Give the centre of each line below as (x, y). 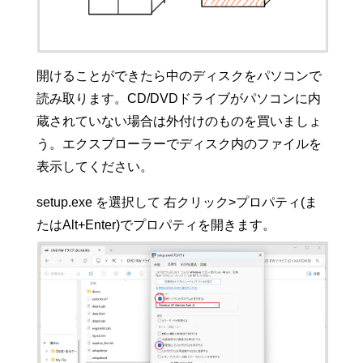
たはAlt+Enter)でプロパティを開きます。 (156, 224)
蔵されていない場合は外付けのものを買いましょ (179, 121)
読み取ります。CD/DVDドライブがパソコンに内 (178, 98)
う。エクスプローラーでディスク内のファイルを (179, 143)
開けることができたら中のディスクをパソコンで (179, 75)
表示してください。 (94, 166)
